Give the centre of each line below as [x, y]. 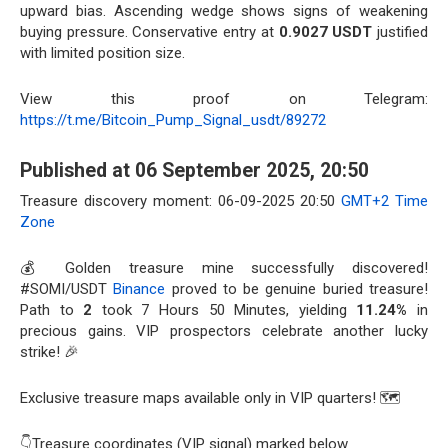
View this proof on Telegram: [224, 99]
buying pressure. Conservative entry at [149, 32]
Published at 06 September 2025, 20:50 [194, 171]
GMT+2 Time [384, 201]
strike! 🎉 [49, 352]
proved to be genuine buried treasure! [297, 289]
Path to [52, 310]
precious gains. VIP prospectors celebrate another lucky [224, 331]
